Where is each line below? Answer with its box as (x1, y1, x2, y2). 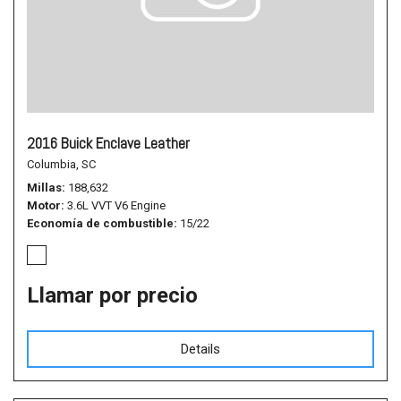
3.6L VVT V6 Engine (67, 199, 166, 212)
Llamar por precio (27, 283, 198, 308)
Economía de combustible (27, 217, 174, 230)
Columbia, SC (27, 158, 96, 171)
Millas (27, 181, 62, 194)
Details (181, 341, 220, 357)
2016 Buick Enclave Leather (27, 133, 190, 153)
